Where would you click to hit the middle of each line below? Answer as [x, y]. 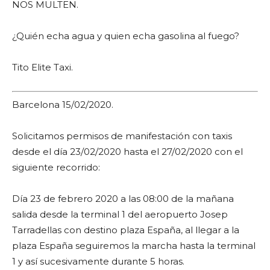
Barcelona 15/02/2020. [63, 104]
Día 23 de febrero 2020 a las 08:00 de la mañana [123, 198]
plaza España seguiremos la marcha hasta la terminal [134, 245]
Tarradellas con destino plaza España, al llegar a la [126, 230]
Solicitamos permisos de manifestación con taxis [122, 136]
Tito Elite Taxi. [42, 67]
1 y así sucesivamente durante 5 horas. [98, 261]
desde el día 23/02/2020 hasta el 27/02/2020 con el [127, 151]
